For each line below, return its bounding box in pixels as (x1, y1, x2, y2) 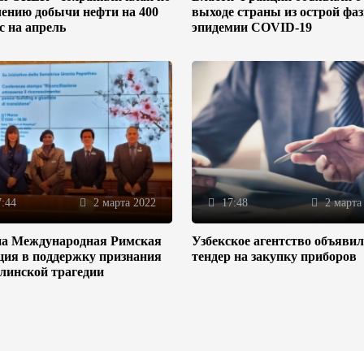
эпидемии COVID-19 (191, 19, 312, 34)
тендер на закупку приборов (191, 249, 357, 263)
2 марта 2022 (89, 196, 156, 209)
